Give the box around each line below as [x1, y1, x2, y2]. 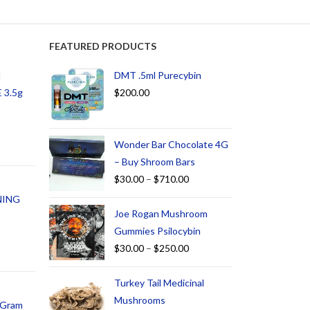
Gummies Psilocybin [114, 225, 201, 237]
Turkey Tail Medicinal [114, 277, 204, 289]
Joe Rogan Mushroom [114, 208, 208, 220]
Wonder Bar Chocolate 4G [114, 138, 228, 151]
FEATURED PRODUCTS [49, 40, 156, 53]
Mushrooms [114, 294, 165, 307]
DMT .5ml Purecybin [114, 69, 201, 82]
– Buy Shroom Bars [114, 156, 195, 168]
